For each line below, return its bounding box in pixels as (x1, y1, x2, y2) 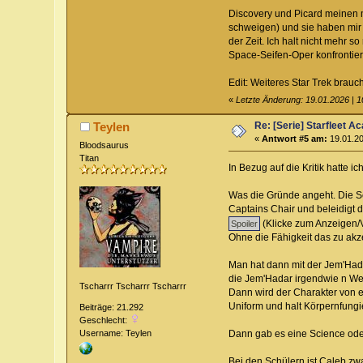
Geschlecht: (79, 315, 130, 326)
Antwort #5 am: (262, 133, 328, 143)
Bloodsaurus (79, 140, 130, 151)
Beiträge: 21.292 (79, 302, 144, 313)
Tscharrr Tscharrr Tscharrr (79, 280, 187, 291)
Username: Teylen (79, 328, 152, 339)
